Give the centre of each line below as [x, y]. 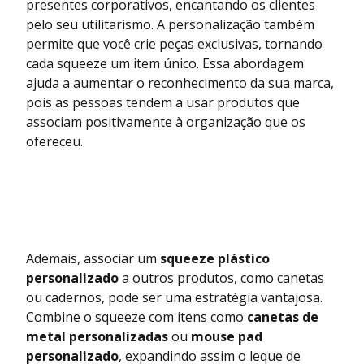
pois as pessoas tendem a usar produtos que [163, 103]
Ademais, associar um [93, 259]
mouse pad [227, 337]
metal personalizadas [97, 337]
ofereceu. [54, 142]
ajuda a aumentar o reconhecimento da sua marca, [180, 83]
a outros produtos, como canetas [221, 278]
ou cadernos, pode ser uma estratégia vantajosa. [174, 298]
